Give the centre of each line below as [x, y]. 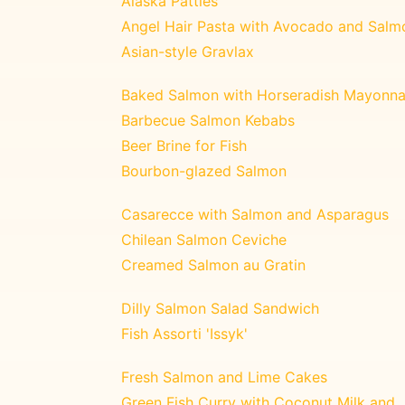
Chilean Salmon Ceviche [204, 239]
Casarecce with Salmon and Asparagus [255, 214]
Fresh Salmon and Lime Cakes [224, 377]
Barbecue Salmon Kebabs [208, 120]
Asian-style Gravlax [188, 51]
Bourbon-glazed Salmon [204, 170]
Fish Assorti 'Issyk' [184, 333]
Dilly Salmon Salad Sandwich [220, 308]
